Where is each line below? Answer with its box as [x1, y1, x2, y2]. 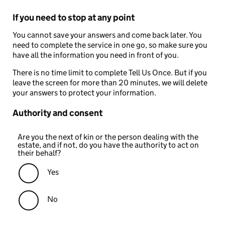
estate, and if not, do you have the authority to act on [18, 140, 199, 150]
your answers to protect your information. [13, 88, 156, 98]
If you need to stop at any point [13, 12, 135, 24]
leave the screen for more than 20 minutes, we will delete [13, 78, 207, 88]
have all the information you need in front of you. [13, 50, 179, 60]
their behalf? [18, 148, 61, 158]
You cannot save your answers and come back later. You [13, 30, 202, 40]
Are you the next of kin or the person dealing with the [18, 132, 198, 142]
